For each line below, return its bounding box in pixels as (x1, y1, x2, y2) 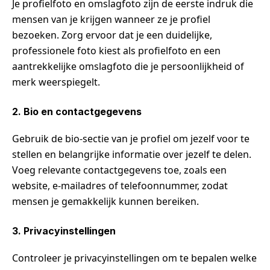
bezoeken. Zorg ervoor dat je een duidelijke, (12, 28, 212, 42)
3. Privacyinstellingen (12, 224, 116, 237)
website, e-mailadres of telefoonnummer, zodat (12, 178, 228, 192)
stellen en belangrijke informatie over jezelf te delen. (12, 147, 251, 161)
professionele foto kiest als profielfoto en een (12, 43, 221, 57)
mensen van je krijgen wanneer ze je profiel (12, 12, 210, 26)
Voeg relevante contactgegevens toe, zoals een (12, 163, 227, 177)
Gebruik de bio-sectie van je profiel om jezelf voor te (12, 131, 250, 145)
